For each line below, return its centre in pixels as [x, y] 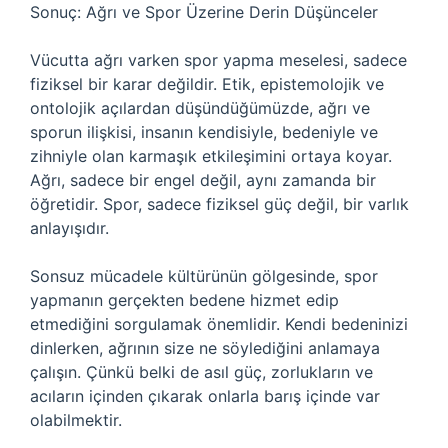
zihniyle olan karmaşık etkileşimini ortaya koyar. [211, 156]
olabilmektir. [76, 420]
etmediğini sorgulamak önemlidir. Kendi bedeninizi [219, 324]
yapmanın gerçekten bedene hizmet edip [184, 300]
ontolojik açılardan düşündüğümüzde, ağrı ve [200, 108]
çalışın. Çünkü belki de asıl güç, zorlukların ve [201, 372]
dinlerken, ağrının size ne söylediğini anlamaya [205, 348]
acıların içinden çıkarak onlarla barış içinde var [205, 396]
